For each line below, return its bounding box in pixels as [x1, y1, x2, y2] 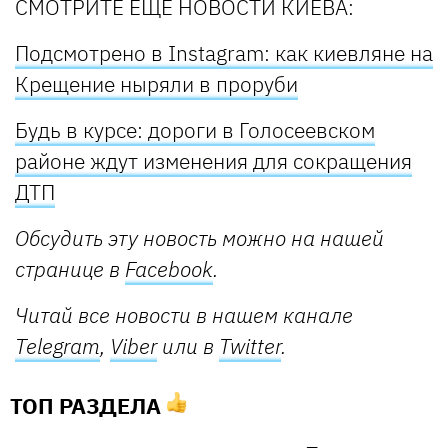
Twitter [219, 332, 281, 361]
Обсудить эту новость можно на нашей [15, 224, 384, 253]
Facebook [125, 255, 213, 284]
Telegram [15, 332, 100, 361]
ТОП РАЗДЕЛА [10, 391, 166, 421]
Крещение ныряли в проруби [15, 70, 298, 99]
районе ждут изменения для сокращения [15, 147, 412, 176]
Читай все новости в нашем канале [15, 301, 358, 330]
